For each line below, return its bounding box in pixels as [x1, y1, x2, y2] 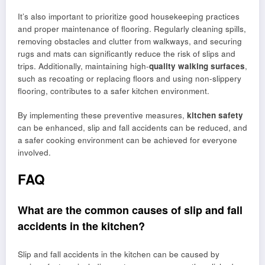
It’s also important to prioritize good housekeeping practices [18, 11, 240, 22]
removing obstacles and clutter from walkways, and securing [18, 35, 242, 47]
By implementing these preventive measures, [18, 109, 187, 121]
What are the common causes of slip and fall [18, 202, 243, 218]
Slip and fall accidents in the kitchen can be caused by [18, 248, 219, 260]
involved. [18, 146, 51, 158]
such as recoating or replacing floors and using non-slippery [18, 73, 241, 85]
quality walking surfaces [149, 60, 245, 72]
